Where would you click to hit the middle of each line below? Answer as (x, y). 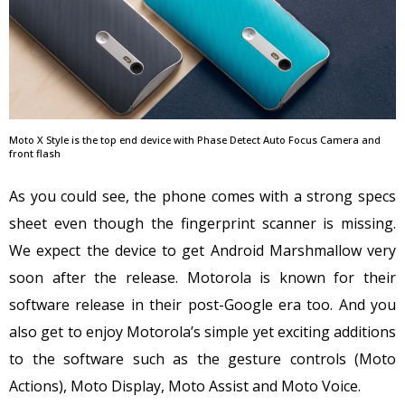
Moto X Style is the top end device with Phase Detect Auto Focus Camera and (195, 139)
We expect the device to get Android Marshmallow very (202, 250)
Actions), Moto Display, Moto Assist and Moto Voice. (185, 386)
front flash (35, 153)
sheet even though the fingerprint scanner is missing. (202, 223)
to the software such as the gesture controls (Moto (202, 358)
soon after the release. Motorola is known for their (202, 277)
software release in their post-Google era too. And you (202, 304)
